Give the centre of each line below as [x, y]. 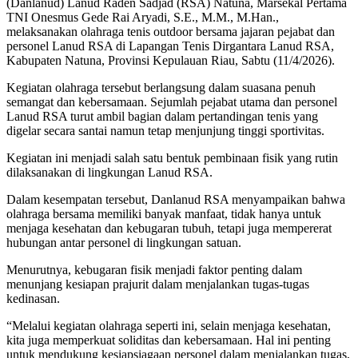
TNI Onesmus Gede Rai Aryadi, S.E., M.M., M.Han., [143, 17]
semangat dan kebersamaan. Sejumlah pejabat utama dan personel [172, 101]
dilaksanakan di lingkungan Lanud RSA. [109, 172]
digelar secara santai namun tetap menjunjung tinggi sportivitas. [165, 130]
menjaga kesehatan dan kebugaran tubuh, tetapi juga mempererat [169, 228]
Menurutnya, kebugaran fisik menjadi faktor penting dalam [154, 269]
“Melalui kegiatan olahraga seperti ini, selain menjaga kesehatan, [169, 325]
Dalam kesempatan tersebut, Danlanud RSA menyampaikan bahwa [176, 199]
